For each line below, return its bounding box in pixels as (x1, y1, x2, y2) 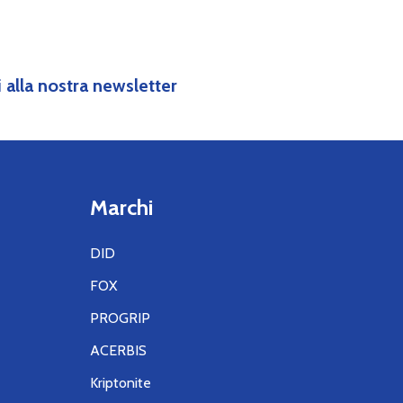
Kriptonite (90, 373, 151, 391)
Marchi (90, 193, 153, 220)
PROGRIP (90, 309, 150, 327)
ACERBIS (90, 341, 147, 359)
